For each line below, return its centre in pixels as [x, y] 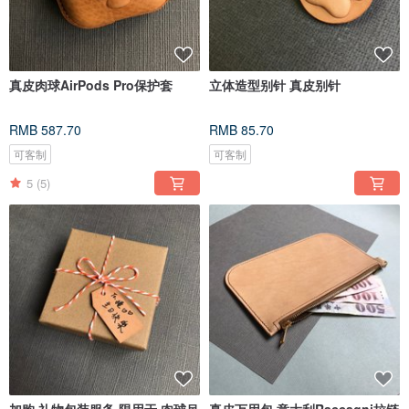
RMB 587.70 [45, 130]
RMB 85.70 [241, 130]
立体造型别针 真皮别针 [275, 85]
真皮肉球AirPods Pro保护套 [91, 85]
